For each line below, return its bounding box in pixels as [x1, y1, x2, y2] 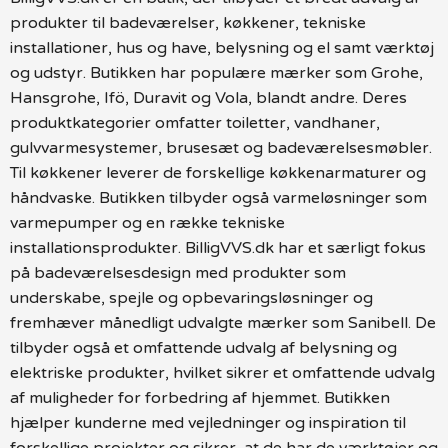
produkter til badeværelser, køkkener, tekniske [10, 12, 366, 33]
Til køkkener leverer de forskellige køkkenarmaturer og [10, 162, 426, 183]
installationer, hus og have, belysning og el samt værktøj [10, 37, 434, 58]
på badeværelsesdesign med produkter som [10, 262, 346, 283]
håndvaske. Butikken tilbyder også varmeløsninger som [10, 187, 427, 208]
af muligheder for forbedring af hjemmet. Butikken [10, 387, 390, 408]
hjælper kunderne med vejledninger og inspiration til [10, 412, 406, 433]
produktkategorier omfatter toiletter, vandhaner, [10, 112, 380, 133]
